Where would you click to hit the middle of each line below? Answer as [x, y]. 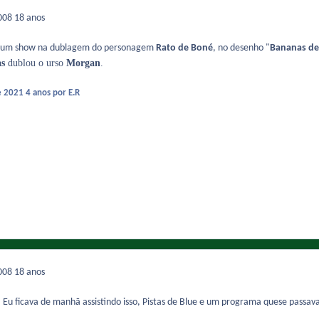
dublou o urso [36, 63]
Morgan [83, 63]
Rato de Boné [184, 48]
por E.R [66, 93]
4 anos [39, 93]
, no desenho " [241, 48]
